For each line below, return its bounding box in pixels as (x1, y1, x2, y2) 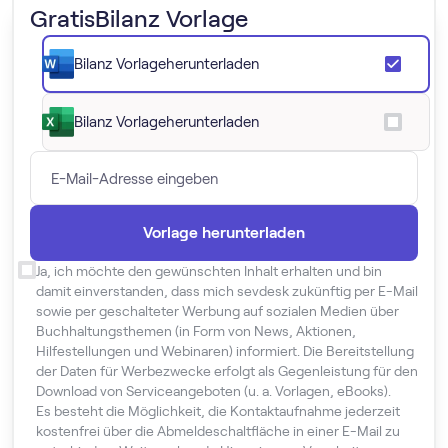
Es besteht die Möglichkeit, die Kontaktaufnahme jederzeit (36, 403, 400, 419)
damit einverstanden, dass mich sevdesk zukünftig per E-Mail (36, 283, 418, 299)
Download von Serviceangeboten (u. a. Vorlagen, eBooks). (36, 383, 391, 399)
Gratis (30, 5, 95, 32)
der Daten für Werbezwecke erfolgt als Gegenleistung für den (36, 363, 418, 379)
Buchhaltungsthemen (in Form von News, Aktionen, (36, 323, 356, 339)
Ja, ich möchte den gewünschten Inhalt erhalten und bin (36, 263, 382, 279)
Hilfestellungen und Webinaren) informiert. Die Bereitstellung (36, 343, 414, 359)
